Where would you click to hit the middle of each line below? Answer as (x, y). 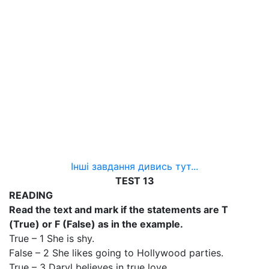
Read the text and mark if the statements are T (119, 210)
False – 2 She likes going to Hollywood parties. (116, 253)
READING (31, 195)
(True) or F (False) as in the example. (96, 224)
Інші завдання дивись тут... (134, 166)
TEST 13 (134, 181)
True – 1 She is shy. (52, 238)
